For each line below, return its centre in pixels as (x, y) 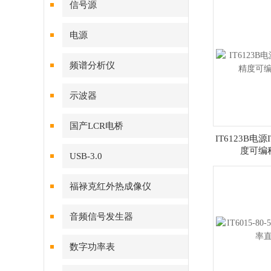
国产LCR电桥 (96, 126)
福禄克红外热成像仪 (110, 186)
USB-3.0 (86, 156)
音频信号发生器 (101, 217)
